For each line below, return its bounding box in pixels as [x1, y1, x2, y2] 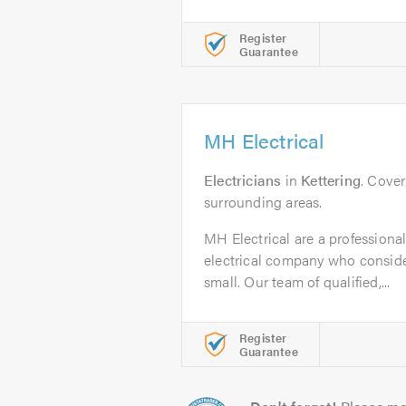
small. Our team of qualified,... [204, 271, 391, 292]
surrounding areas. [204, 191, 323, 212]
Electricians [204, 169, 282, 190]
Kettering [301, 169, 362, 190]
